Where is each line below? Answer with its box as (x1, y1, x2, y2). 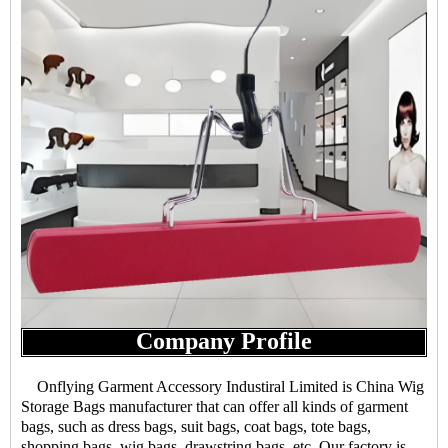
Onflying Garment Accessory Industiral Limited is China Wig (21, 378, 424, 395)
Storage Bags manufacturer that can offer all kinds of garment (21, 398, 408, 415)
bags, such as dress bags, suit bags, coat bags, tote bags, (21, 418, 371, 435)
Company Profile (136, 328, 312, 354)
